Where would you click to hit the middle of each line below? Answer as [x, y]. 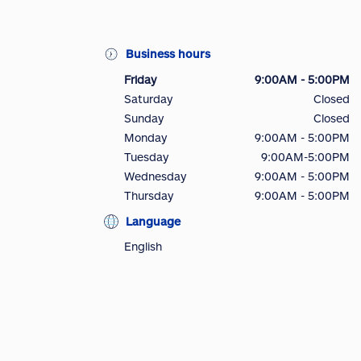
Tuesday [146, 157]
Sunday [144, 118]
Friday [140, 80]
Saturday [148, 99]
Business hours [168, 54]
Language [153, 222]
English [143, 247]
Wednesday [155, 176]
